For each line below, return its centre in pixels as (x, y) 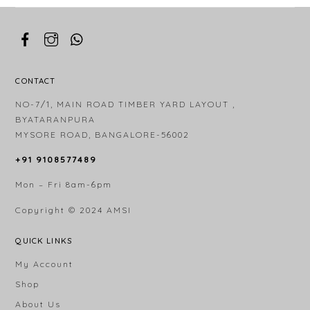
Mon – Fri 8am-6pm (64, 185)
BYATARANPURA (56, 119)
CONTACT (36, 81)
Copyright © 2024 (61, 210)
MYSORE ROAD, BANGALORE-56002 (103, 134)
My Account (45, 264)
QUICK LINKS (44, 241)
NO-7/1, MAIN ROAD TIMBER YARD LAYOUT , (126, 104)
